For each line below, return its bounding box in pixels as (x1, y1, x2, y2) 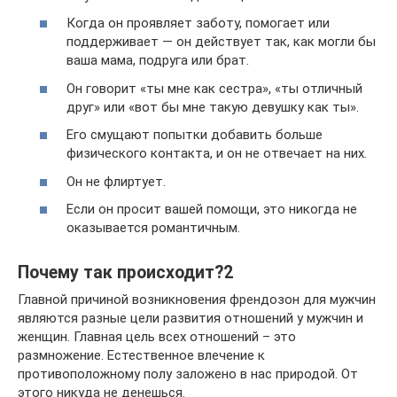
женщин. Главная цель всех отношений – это (18, 329, 296, 345)
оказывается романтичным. (66, 220, 240, 236)
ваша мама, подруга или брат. (66, 52, 249, 68)
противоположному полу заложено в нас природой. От (18, 366, 358, 382)
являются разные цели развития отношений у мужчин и (18, 310, 363, 326)
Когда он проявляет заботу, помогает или (66, 15, 330, 31)
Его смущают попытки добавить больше (66, 127, 323, 143)
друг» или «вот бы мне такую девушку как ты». (66, 98, 359, 115)
